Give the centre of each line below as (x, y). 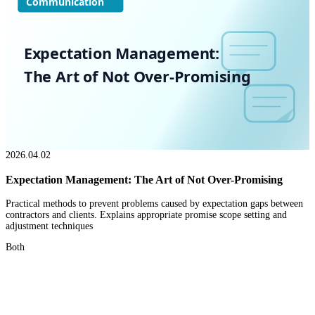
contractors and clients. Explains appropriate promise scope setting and (146, 215)
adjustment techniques (49, 226)
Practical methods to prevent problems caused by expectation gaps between (154, 204)
